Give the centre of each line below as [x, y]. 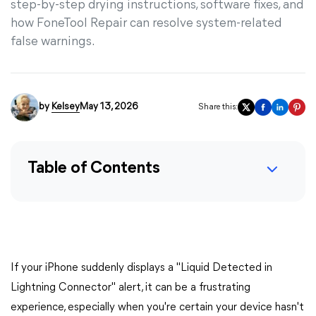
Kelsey [66, 107]
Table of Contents [94, 169]
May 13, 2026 [109, 107]
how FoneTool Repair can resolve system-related [146, 24]
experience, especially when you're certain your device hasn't [157, 308]
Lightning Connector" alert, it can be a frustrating [130, 288]
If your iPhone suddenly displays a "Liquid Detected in [141, 268]
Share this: [218, 107]
